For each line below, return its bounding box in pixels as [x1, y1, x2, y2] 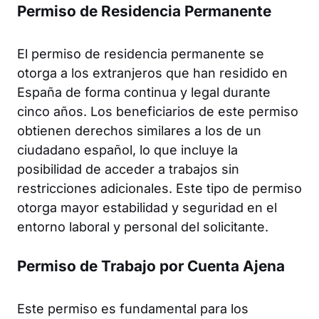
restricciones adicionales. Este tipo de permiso [17, 180, 302, 196]
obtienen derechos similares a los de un [17, 122, 261, 138]
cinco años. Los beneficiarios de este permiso [17, 103, 298, 119]
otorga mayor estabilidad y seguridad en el [17, 199, 277, 215]
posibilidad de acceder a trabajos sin [17, 161, 239, 177]
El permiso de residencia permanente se [17, 46, 264, 61]
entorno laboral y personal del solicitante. [17, 219, 268, 234]
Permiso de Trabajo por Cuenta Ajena [17, 256, 285, 275]
